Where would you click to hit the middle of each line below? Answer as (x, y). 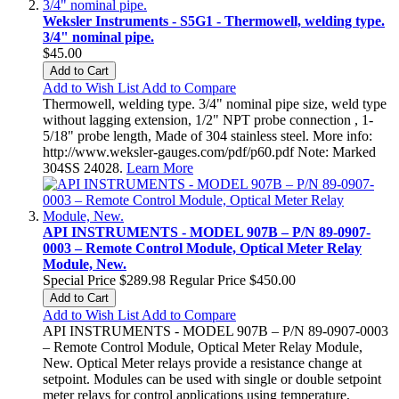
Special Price (79, 280)
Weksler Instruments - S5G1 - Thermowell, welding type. (214, 20)
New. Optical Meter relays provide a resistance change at (202, 362)
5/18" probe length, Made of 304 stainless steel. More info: (208, 135)
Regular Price (208, 280)
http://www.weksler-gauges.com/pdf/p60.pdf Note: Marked (209, 151)
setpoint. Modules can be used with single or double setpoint (212, 379)
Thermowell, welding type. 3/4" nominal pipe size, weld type (215, 103)
